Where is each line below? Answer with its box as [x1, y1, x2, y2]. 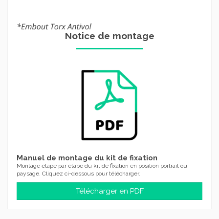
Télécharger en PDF [75, 186, 144, 196]
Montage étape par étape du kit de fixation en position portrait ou [17, 162, 187, 169]
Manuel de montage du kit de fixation [17, 153, 157, 162]
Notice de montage [65, 30, 154, 41]
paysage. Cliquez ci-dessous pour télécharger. [17, 170, 140, 177]
